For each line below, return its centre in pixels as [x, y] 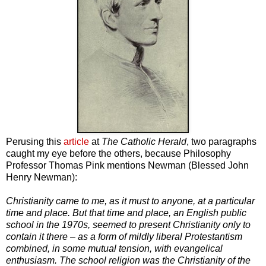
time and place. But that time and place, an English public [126, 213]
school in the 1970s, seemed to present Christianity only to [128, 224]
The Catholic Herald [144, 141]
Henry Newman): [42, 177]
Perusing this [35, 141]
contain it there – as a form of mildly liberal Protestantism [124, 236]
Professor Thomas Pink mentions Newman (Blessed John [127, 165]
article [77, 141]
